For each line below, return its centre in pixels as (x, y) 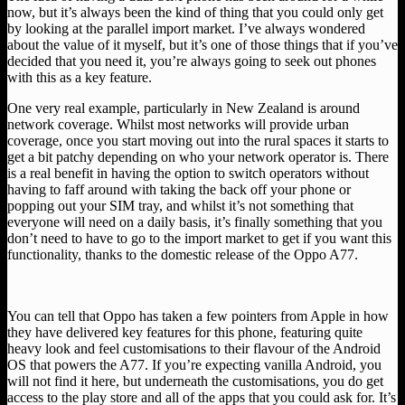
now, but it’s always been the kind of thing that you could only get (195, 12)
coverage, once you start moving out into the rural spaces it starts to (198, 140)
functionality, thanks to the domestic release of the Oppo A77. (183, 254)
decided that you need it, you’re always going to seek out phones (192, 61)
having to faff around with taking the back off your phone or (179, 189)
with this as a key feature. (80, 77)
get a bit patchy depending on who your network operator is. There (198, 156)
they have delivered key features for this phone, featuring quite (185, 332)
